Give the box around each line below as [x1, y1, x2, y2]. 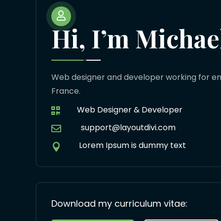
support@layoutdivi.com [81, 122, 176, 134]
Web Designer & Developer [77, 104, 183, 116]
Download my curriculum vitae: [51, 197, 187, 210]
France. [51, 85, 80, 97]
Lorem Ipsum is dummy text [79, 140, 186, 151]
